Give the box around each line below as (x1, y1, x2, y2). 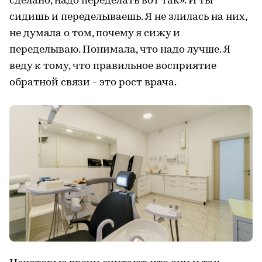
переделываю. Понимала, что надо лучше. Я (9, 44, 230, 56)
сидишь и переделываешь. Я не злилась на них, (9, 11, 247, 23)
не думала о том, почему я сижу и (9, 27, 180, 39)
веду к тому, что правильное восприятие (9, 60, 216, 72)
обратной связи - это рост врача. (9, 77, 177, 88)
